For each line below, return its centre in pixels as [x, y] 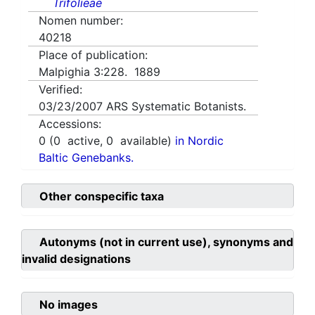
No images [69, 305]
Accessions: [70, 124]
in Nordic [199, 141]
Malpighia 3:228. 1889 [99, 72]
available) [144, 141]
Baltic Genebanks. [86, 158]
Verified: [60, 90]
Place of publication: [93, 55]
